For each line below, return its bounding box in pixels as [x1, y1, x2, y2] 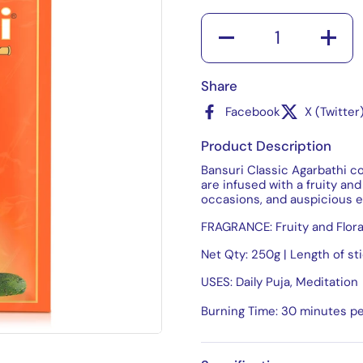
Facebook [225, 104, 280, 121]
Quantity [202, 12, 252, 29]
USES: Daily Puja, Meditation [201, 274, 358, 291]
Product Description [201, 136, 331, 155]
